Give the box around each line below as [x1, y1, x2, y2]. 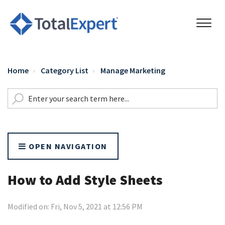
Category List [41, 65, 88, 75]
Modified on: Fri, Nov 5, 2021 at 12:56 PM [8, 201, 143, 211]
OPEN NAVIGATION [26, 141, 107, 151]
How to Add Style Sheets [8, 171, 163, 189]
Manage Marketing [100, 65, 165, 75]
